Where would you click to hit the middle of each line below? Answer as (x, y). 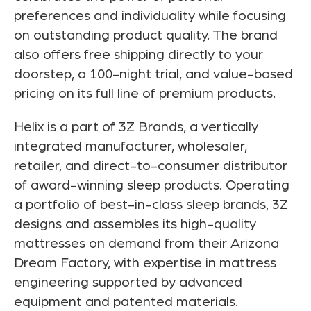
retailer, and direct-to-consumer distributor (151, 166)
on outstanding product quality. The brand (146, 36)
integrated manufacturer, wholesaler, (131, 147)
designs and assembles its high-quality (135, 225)
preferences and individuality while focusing (150, 16)
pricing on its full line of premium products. (145, 94)
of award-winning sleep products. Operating (152, 186)
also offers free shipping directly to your (138, 55)
